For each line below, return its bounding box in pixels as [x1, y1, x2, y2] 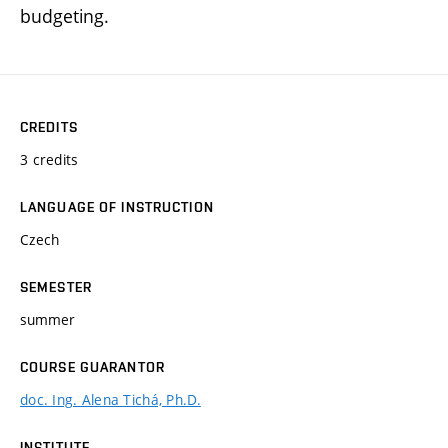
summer [20, 309, 75, 329]
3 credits [20, 149, 79, 169]
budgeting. [20, 3, 109, 28]
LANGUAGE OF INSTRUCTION [20, 198, 214, 215]
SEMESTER [20, 278, 92, 295]
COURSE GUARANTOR [20, 358, 165, 375]
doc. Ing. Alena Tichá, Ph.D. [20, 389, 201, 409]
